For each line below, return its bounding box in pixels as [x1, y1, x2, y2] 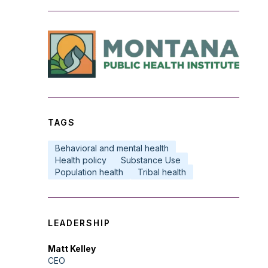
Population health [55, 167, 123, 178]
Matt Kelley [48, 243, 96, 254]
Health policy [55, 155, 106, 166]
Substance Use [121, 155, 181, 166]
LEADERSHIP [48, 218, 111, 229]
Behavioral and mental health [55, 143, 169, 154]
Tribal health [138, 167, 186, 178]
